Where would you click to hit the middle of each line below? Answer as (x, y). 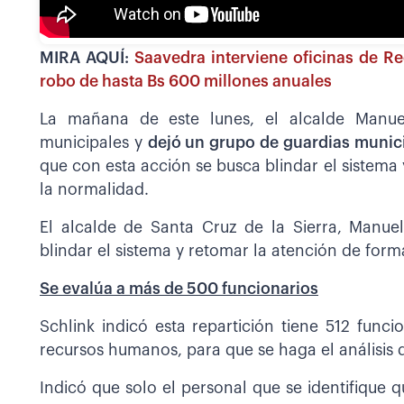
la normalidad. (94, 190)
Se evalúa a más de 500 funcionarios (179, 289)
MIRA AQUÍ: (87, 59)
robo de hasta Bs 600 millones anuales (186, 82)
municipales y (94, 143)
